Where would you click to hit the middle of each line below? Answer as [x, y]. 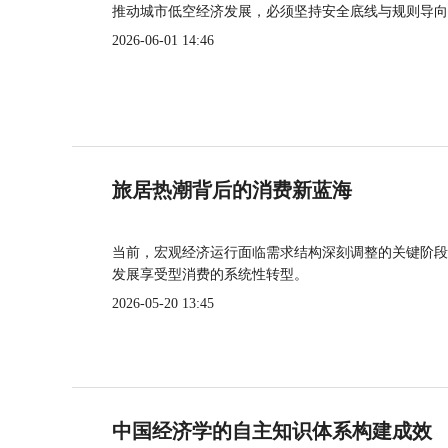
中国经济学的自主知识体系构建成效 [272, 431]
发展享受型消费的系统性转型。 [210, 274]
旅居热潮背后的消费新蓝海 [232, 190]
